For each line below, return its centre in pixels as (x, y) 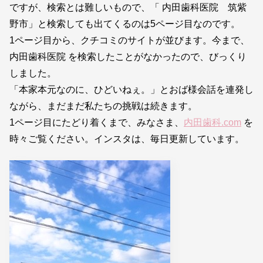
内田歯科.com (213, 122)
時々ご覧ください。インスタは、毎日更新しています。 (127, 139)
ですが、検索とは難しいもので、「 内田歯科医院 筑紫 (128, 7)
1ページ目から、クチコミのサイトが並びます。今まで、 (129, 40)
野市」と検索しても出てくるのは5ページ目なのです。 (125, 23)
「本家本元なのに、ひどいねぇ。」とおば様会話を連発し (131, 89)
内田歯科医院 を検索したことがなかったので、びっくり (128, 56)
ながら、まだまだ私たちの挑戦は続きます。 (103, 106)
